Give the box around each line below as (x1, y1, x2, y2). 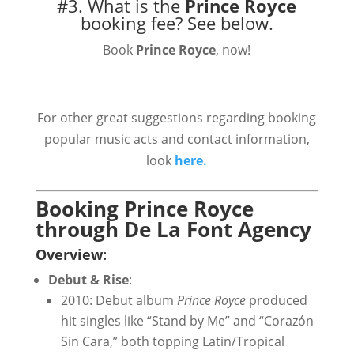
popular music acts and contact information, (43, 130, 310, 148)
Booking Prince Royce (35, 194, 254, 223)
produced (245, 292, 307, 309)
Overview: (35, 245, 107, 264)
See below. (186, 11, 273, 35)
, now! (216, 41, 251, 58)
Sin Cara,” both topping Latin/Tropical (60, 333, 284, 350)
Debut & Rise (47, 271, 129, 288)
